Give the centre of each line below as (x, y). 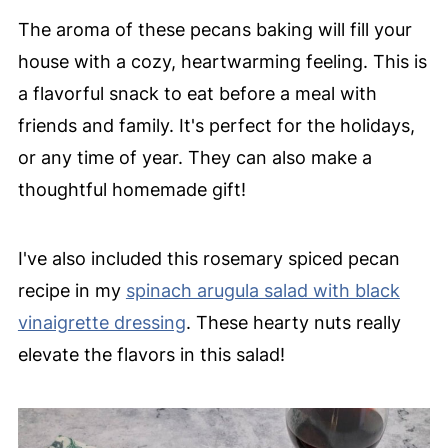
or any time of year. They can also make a (194, 158)
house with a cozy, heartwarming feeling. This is (222, 62)
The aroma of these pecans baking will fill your (214, 30)
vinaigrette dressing (101, 323)
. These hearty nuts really (293, 323)
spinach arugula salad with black (262, 291)
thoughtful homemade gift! (131, 190)
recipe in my (71, 291)
